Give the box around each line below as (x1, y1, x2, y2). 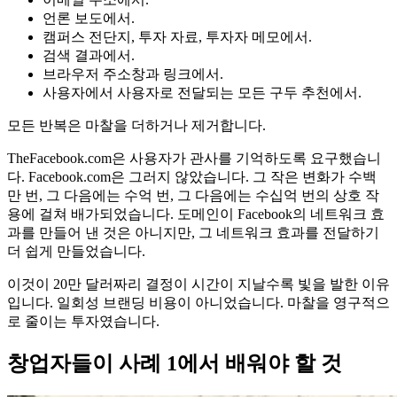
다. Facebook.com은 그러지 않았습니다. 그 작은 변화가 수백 (7, 169, 377, 185)
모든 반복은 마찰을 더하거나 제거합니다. (7, 118, 266, 134)
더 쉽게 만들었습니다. (7, 244, 145, 260)
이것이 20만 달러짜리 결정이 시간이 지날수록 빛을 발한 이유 (7, 276, 390, 292)
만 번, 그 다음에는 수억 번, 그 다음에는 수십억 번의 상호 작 (7, 188, 379, 204)
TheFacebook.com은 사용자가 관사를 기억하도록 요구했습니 (7, 151, 381, 167)
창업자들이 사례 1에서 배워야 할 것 (7, 352, 342, 376)
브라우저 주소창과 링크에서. (43, 66, 223, 82)
